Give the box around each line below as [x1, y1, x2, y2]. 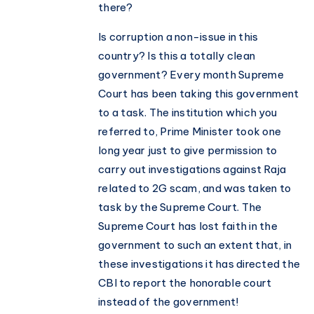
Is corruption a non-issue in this [98, 30, 259, 44]
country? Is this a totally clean [98, 49, 255, 63]
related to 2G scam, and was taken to [98, 182, 291, 196]
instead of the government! [98, 295, 239, 309]
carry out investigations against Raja [98, 163, 287, 177]
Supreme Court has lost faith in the [98, 219, 278, 233]
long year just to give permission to [98, 144, 277, 158]
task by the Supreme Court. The [98, 200, 262, 214]
